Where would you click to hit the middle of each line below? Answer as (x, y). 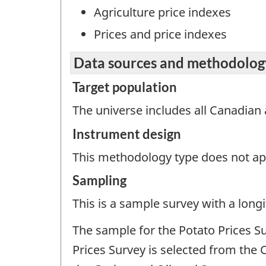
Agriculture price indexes (162, 12)
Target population (125, 87)
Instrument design (127, 134)
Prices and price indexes (160, 34)
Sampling (99, 180)
